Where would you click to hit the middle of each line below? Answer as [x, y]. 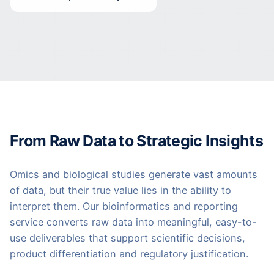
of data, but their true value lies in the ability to [120, 190]
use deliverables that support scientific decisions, [128, 238]
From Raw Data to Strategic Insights [137, 141]
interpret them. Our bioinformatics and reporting [124, 206]
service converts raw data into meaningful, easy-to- [133, 222]
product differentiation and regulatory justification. [129, 254]
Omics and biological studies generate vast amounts [134, 174]
